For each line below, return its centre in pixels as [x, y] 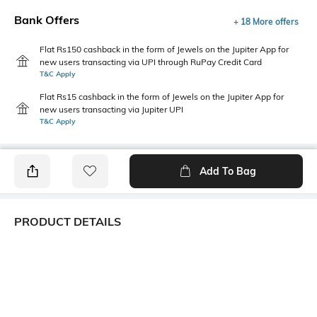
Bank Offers [47, 19]
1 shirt [177, 266]
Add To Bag [227, 171]
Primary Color [47, 251]
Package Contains [205, 251]
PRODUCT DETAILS [68, 221]
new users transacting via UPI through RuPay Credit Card [151, 62]
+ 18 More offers [266, 21]
